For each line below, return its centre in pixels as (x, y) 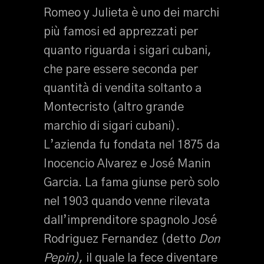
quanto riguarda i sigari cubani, (128, 51)
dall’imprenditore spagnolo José (130, 220)
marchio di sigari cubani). (112, 126)
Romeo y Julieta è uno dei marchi (131, 13)
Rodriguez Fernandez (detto (121, 239)
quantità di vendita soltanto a (123, 88)
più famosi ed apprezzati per (121, 32)
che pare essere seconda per (121, 70)
